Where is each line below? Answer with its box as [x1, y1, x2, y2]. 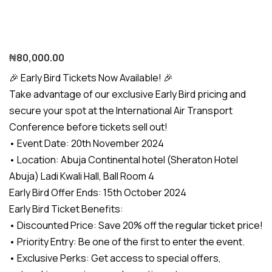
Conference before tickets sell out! [9, 120, 168, 134]
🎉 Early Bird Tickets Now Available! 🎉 [9, 71, 173, 84]
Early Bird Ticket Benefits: [9, 202, 123, 216]
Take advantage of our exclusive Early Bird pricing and [9, 87, 246, 101]
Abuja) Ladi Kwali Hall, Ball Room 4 [9, 169, 154, 183]
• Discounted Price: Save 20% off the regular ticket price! [9, 219, 263, 232]
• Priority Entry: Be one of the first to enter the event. [9, 235, 245, 248]
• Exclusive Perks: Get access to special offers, [9, 251, 221, 265]
